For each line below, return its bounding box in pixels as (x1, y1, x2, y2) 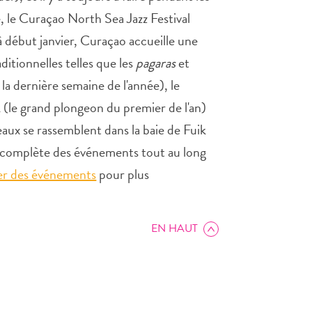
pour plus (96, 164, 150, 185)
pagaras (136, 52, 176, 73)
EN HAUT (150, 220, 198, 237)
